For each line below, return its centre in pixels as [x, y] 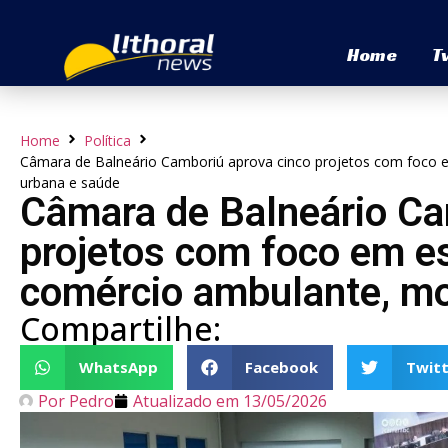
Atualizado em [186, 400]
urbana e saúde [70, 182]
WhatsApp [118, 367]
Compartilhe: [120, 328]
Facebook [281, 367]
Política [107, 140]
